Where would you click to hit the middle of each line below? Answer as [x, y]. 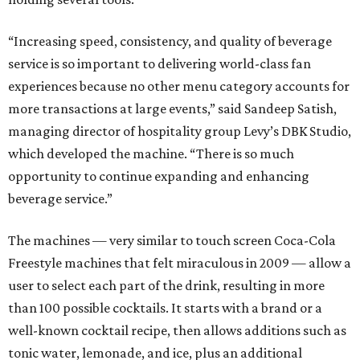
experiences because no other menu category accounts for [179, 86]
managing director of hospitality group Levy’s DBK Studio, [180, 131]
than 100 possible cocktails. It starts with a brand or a [165, 308]
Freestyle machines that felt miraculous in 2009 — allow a [180, 263]
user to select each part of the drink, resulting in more [166, 285]
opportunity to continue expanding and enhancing [159, 176]
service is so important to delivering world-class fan [160, 63]
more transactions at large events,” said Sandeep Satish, [172, 108]
